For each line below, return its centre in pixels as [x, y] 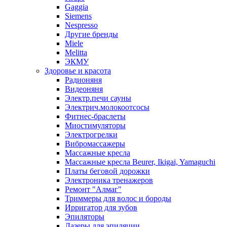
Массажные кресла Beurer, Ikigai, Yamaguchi [140, 162]
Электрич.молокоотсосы [107, 107]
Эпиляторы [85, 217]
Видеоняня [84, 89]
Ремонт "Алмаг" [93, 189]
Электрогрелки [91, 135]
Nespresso [81, 25]
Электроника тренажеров [109, 180]
